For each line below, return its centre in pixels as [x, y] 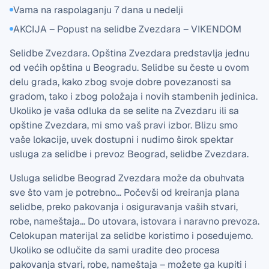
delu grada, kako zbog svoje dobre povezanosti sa [120, 82]
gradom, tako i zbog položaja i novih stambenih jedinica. [134, 96]
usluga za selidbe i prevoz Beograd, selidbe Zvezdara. [129, 154]
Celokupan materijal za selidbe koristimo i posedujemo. [131, 236]
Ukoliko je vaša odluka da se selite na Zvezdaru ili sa [124, 111]
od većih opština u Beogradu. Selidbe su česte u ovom [129, 68]
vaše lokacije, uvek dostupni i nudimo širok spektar [122, 140]
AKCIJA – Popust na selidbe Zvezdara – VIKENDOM [127, 29]
